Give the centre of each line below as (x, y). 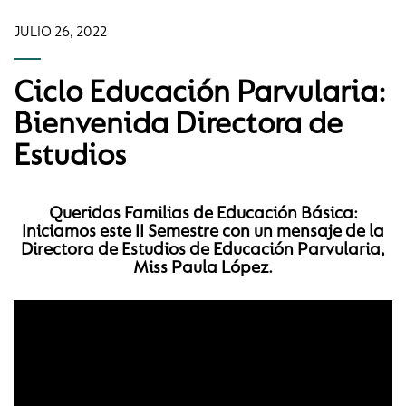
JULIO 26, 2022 (60, 33)
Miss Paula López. (203, 268)
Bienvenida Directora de (178, 126)
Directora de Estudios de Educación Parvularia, (203, 250)
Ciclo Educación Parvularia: (200, 94)
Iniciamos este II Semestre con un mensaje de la (203, 232)
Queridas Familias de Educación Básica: (203, 214)
